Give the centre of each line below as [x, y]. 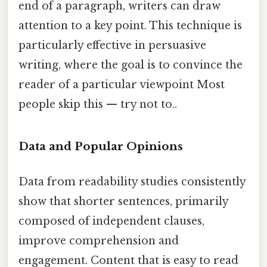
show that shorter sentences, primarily [123, 202]
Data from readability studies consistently [132, 182]
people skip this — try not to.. [98, 105]
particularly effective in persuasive [112, 46]
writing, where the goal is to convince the [131, 65]
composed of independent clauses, [111, 221]
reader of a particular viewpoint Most [122, 85]
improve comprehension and [99, 241]
